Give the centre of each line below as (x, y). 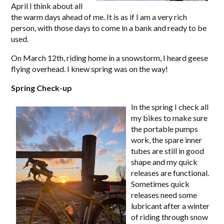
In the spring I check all (170, 107)
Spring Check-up (42, 88)
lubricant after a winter (170, 206)
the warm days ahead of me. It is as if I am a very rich (99, 17)
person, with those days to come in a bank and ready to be (109, 28)
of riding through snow (170, 217)
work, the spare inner (167, 140)
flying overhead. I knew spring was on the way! (90, 69)
